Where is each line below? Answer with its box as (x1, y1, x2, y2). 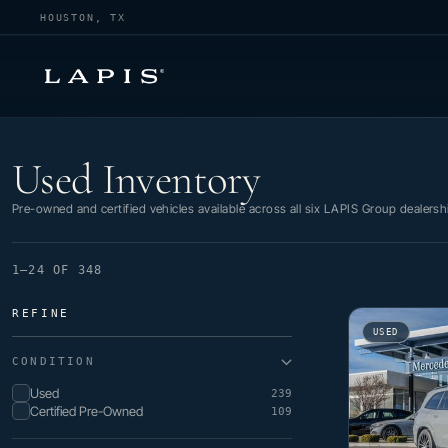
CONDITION (12, 355, 95, 368)
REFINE (12, 307, 70, 320)
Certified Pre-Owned (30, 403, 143, 419)
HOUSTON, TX (40, 11, 126, 23)
